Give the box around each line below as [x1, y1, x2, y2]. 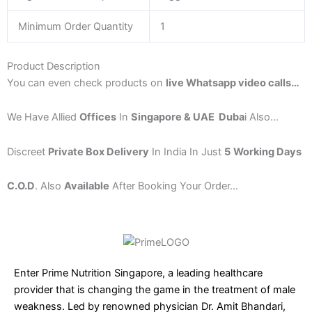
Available [64, 180, 109, 193]
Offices [79, 111, 116, 124]
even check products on [48, 76, 166, 89]
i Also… [244, 111, 279, 124]
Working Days [233, 145, 302, 158]
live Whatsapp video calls [166, 76, 291, 89]
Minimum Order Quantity [17, 19, 133, 33]
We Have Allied [7, 111, 79, 124]
